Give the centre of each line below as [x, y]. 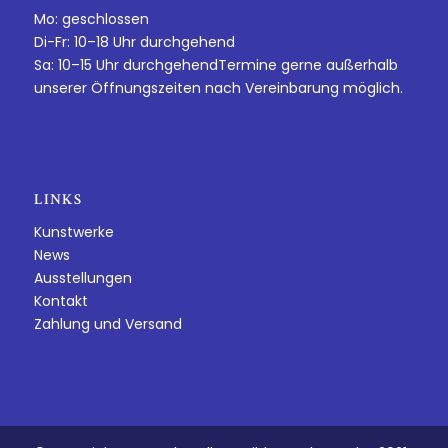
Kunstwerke [73, 231]
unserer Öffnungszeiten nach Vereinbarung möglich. [218, 87]
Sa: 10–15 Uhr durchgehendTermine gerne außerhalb [215, 64]
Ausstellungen [82, 277]
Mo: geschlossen [91, 18]
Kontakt [60, 300]
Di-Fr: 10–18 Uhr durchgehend [134, 41]
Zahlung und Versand [107, 323]
